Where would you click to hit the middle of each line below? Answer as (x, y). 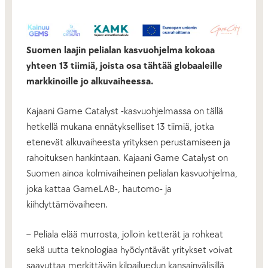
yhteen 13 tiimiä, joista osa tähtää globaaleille (124, 66)
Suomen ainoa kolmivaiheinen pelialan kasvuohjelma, (132, 173)
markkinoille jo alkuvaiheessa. (90, 81)
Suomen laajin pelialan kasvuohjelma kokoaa (121, 50)
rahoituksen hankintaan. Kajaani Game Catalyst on (127, 158)
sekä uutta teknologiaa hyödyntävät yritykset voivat (130, 250)
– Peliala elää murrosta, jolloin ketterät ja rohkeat (125, 234)
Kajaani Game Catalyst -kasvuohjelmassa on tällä (125, 111)
